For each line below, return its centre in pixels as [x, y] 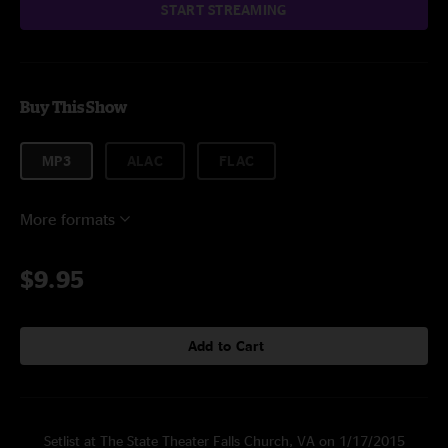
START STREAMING [224, 9]
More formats [67, 219]
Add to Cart [226, 345]
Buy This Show [73, 107]
